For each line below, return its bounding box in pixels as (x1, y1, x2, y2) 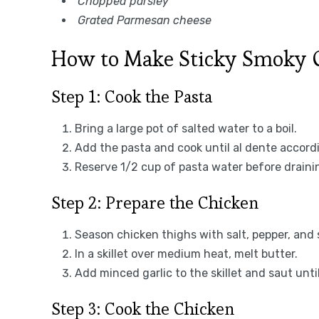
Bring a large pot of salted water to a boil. (75, 121, 297, 135)
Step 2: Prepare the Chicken (51, 191, 258, 214)
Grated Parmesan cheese (78, 13, 211, 27)
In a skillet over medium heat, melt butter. (75, 246, 298, 261)
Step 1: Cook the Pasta (51, 85, 212, 108)
